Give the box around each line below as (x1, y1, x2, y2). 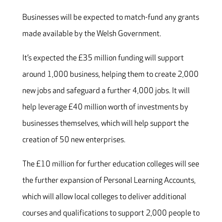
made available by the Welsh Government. (22, 29, 161, 39)
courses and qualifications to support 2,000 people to (22, 209, 200, 219)
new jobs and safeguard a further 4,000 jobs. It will (22, 86, 190, 96)
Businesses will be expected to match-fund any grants (22, 13, 199, 23)
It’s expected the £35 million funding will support (22, 54, 184, 63)
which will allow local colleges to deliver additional (22, 192, 186, 202)
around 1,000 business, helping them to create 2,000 (22, 70, 199, 80)
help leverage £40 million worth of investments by (22, 103, 188, 112)
